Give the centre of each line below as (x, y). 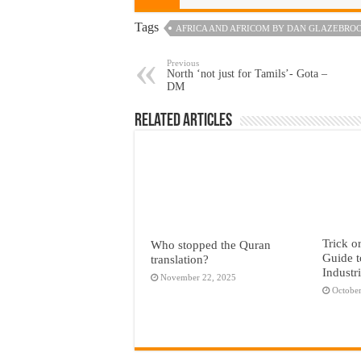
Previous (183, 62)
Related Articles (183, 121)
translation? (180, 259)
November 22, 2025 (198, 277)
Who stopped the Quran (211, 244)
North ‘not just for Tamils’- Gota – (247, 73)
